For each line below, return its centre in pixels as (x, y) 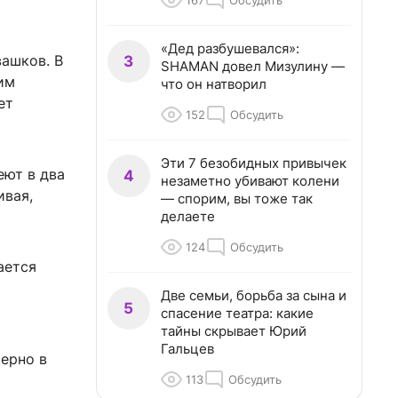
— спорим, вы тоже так (237, 199)
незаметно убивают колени (250, 181)
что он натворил (214, 84)
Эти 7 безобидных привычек (254, 163)
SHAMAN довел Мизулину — (253, 66)
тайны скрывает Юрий (234, 331)
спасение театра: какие (237, 313)
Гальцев (187, 349)
